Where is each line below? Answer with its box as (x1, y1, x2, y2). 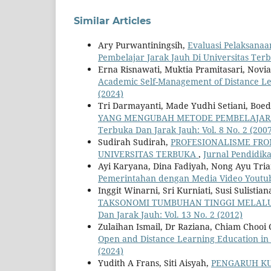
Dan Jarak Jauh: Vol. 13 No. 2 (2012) (98, 209, 243, 221)
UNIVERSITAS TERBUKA (98, 148, 198, 160)
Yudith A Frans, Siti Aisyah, (98, 257, 211, 269)
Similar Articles (74, 15, 151, 27)
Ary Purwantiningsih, (98, 39, 188, 51)
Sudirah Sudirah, (98, 136, 171, 148)
